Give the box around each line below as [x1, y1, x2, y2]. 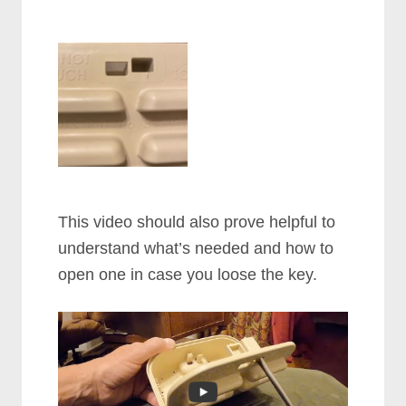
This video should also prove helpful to [58, 212, 336, 231]
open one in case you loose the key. [58, 265, 318, 284]
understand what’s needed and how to [58, 238, 334, 257]
